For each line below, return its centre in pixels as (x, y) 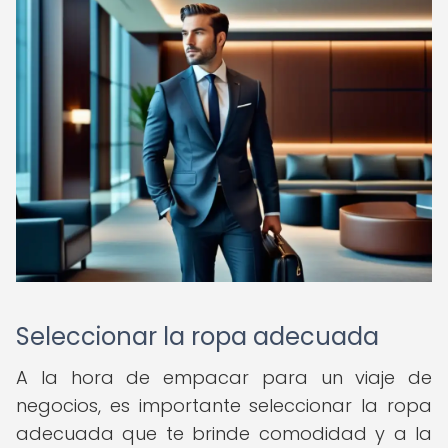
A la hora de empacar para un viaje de (224, 377)
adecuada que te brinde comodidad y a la (224, 433)
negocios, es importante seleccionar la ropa (224, 405)
